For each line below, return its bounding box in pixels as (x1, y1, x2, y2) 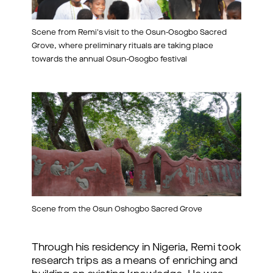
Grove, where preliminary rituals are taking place (32, 43, 213, 50)
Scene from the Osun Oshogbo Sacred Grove (32, 206, 202, 213)
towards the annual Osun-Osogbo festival (32, 56, 187, 63)
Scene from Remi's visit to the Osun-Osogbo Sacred (32, 29, 227, 37)
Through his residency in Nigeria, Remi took (32, 243, 241, 253)
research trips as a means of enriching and (32, 257, 238, 266)
